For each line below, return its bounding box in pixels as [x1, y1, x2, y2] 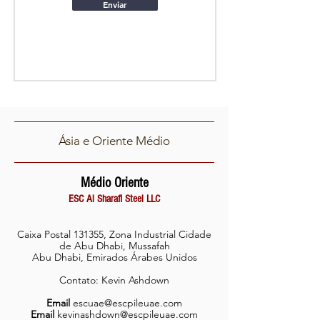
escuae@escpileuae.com [73, 296, 182, 309]
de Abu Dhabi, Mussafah [59, 239, 170, 252]
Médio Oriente [80, 175, 149, 191]
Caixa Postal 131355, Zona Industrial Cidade [17, 228, 211, 241]
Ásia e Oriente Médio [59, 134, 170, 148]
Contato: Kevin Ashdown [59, 274, 169, 286]
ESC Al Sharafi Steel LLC [69, 193, 160, 205]
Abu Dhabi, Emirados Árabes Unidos [31, 251, 197, 264]
